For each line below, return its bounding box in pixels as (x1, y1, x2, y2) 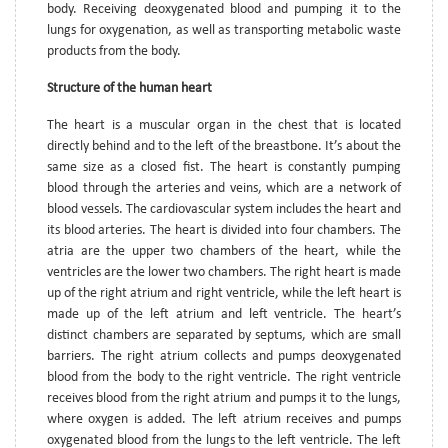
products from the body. (47, 43, 181, 59)
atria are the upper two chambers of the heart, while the (47, 243, 401, 259)
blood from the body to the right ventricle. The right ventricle (47, 369, 401, 385)
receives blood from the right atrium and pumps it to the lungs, (47, 390, 401, 406)
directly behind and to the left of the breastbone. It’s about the (47, 138, 401, 154)
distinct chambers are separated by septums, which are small (47, 327, 401, 343)
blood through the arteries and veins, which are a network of (47, 180, 401, 196)
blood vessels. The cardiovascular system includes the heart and (47, 201, 401, 217)
